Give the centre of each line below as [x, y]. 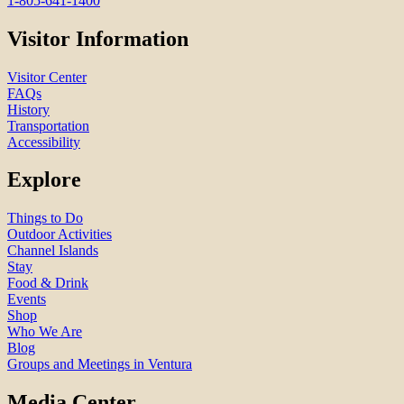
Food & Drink [48, 283]
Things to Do [45, 218]
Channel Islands [53, 251]
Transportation [48, 125]
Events [27, 299]
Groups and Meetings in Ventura [100, 364]
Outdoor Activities [60, 234]
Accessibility [44, 142]
